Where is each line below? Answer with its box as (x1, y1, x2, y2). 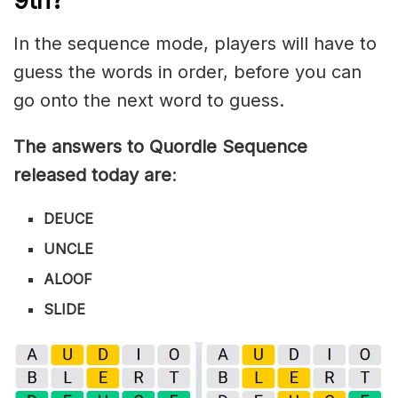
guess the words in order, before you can (13, 60, 362, 83)
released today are (13, 163, 171, 186)
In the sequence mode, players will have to (13, 32, 377, 54)
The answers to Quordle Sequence (13, 135, 307, 157)
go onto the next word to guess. (13, 89, 284, 111)
